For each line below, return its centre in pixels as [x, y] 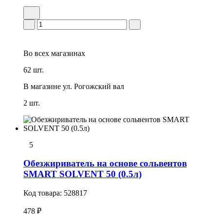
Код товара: [44, 193]
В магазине [42, 86]
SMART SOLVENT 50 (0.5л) [82, 174]
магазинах [67, 53]
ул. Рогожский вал [93, 86]
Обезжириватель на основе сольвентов [105, 163]
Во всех [36, 53]
